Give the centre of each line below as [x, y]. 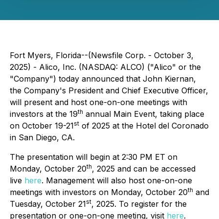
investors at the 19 [44, 114]
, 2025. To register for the [139, 204]
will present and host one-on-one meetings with [99, 102]
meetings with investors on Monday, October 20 [99, 192]
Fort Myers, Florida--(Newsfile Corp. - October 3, [102, 55]
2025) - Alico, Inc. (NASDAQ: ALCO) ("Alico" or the [105, 67]
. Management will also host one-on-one [117, 180]
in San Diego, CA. [42, 137]
